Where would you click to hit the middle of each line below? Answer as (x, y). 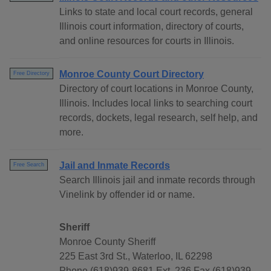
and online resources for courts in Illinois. (147, 41)
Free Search (29, 165)
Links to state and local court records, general (156, 12)
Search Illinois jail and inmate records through (157, 180)
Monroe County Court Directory (132, 74)
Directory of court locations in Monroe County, (156, 89)
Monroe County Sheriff (107, 242)
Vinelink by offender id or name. (127, 195)
